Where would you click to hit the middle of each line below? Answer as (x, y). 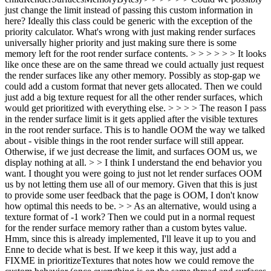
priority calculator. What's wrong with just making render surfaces (130, 32)
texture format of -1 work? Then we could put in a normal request (130, 217)
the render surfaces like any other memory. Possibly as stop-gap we (132, 75)
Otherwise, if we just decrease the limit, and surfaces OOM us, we (131, 152)
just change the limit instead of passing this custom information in (129, 10)
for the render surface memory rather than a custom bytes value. (126, 228)
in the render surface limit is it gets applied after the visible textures (131, 119)
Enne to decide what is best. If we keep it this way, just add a (121, 250)
